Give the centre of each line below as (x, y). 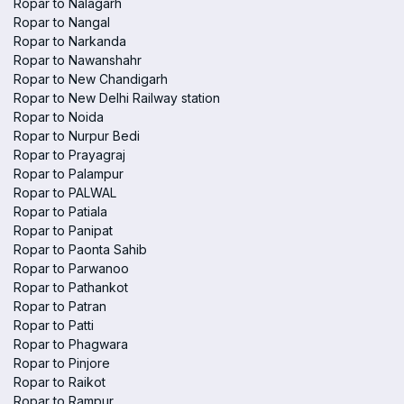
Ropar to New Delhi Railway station (117, 98)
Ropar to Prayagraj (69, 155)
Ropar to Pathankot (71, 287)
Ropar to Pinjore (62, 363)
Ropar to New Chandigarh (91, 79)
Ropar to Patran (60, 306)
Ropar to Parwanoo (71, 268)
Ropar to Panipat (63, 230)
